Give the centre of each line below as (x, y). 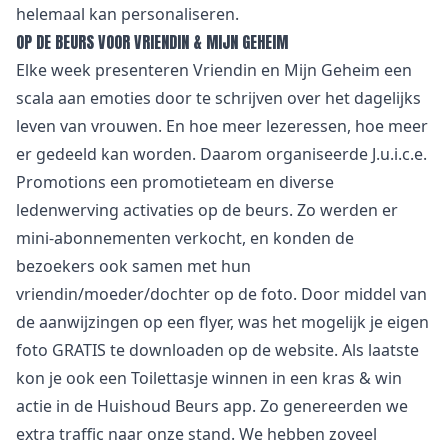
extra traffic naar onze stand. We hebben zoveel (196, 434)
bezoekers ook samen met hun (133, 266)
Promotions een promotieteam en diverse (175, 182)
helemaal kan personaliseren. (127, 14)
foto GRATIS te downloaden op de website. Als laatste (217, 350)
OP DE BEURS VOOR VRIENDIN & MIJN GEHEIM (152, 42)
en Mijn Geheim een (334, 70)
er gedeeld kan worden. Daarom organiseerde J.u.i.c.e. (221, 154)
